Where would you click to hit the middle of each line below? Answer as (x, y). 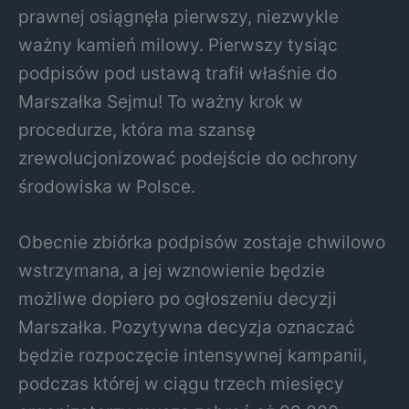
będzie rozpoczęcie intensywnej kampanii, (193, 356)
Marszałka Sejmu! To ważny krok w (161, 101)
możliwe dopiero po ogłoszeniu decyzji (178, 299)
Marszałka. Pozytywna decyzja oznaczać (187, 327)
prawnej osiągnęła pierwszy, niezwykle (178, 16)
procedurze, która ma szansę (137, 129)
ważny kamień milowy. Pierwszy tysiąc (178, 44)
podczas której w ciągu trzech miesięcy (181, 384)
